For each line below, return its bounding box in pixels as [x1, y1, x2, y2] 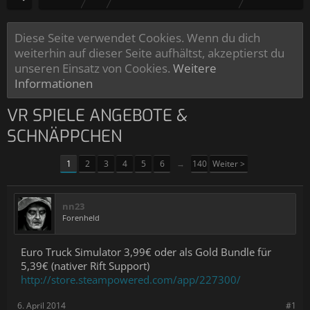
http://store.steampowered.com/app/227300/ [21, 273, 241, 286]
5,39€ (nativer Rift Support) [21, 259, 149, 273]
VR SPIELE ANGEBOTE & [7, 104, 188, 127]
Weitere [173, 60, 217, 76]
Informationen [15, 75, 93, 91]
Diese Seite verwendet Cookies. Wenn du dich [15, 29, 260, 46]
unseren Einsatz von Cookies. [15, 60, 173, 76]
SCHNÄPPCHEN [7, 125, 122, 147]
